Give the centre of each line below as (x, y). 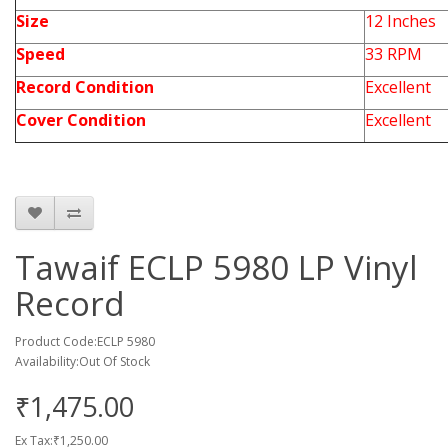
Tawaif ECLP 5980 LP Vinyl (216, 267)
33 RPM (393, 54)
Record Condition (85, 87)
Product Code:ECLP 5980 (85, 341)
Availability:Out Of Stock (82, 361)
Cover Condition (81, 120)
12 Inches (400, 21)
